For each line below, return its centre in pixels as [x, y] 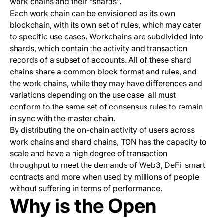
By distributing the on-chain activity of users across [102, 130]
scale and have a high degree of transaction [89, 154]
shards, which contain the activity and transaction [99, 48]
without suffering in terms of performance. [86, 189]
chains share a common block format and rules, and [103, 72]
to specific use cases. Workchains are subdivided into [107, 37]
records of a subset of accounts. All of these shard [100, 60]
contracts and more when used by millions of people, [105, 177]
